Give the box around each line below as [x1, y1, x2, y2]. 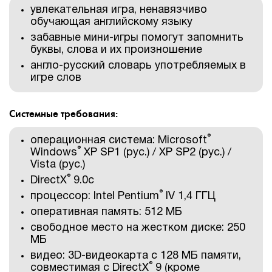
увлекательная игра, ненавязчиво [30, 5, 207, 15]
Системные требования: [9, 107, 118, 120]
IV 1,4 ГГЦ [163, 191, 216, 202]
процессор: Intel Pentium [30, 191, 159, 202]
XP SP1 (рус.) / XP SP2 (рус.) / [81, 148, 231, 158]
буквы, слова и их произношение [30, 45, 202, 55]
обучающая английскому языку [30, 17, 192, 27]
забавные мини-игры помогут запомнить [30, 33, 243, 43]
